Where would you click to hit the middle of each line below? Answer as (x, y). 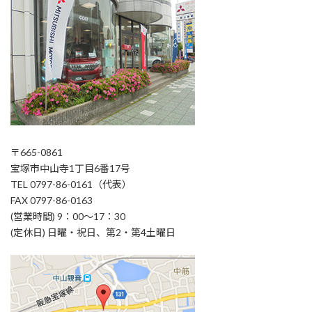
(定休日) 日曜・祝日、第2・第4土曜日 (93, 232)
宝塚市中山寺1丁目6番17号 (70, 168)
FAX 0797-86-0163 (52, 200)
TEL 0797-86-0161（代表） (71, 184)
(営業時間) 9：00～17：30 (68, 216)
